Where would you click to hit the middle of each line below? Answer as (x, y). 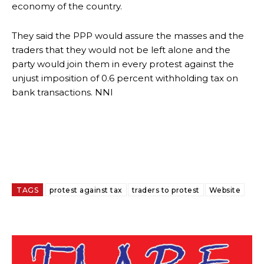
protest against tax (86, 190)
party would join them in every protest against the (123, 64)
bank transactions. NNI (62, 92)
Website (225, 190)
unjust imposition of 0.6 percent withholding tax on (125, 78)
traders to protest (166, 190)
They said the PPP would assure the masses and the (128, 35)
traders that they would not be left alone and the (121, 49)
